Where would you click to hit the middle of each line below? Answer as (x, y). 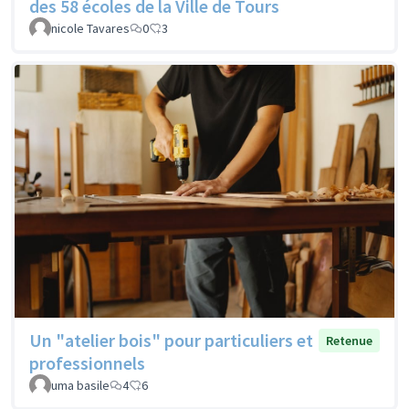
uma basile (80, 386)
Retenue (349, 341)
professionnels (87, 363)
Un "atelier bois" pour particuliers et (171, 341)
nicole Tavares (90, 28)
